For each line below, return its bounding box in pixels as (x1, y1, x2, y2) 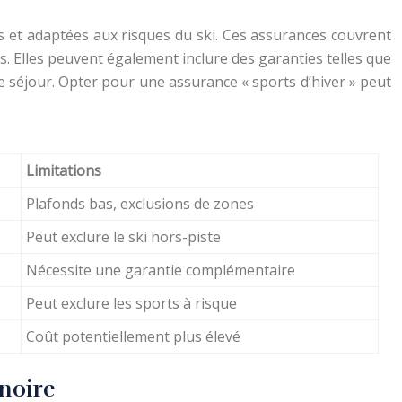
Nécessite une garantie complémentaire (26, 260, 295, 280)
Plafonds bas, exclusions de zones (26, 194, 254, 214)
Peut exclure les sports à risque (26, 293, 237, 313)
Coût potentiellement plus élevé (26, 327, 240, 346)
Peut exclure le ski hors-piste (26, 227, 221, 247)
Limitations (26, 161, 101, 180)
